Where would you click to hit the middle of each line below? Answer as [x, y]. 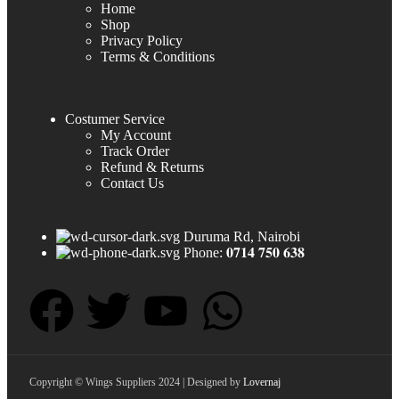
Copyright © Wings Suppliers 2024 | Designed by [136, 382]
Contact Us [132, 183]
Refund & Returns [152, 167]
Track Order [135, 151]
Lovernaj [262, 382]
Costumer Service [115, 118]
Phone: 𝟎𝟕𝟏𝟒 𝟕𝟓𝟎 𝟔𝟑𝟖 [244, 252]
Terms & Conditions [158, 56]
